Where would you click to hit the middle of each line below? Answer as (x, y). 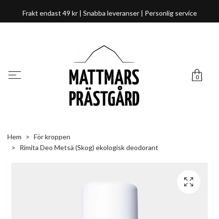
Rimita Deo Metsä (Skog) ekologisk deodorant (89, 148)
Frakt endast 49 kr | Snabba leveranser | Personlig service (109, 13)
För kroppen (52, 137)
